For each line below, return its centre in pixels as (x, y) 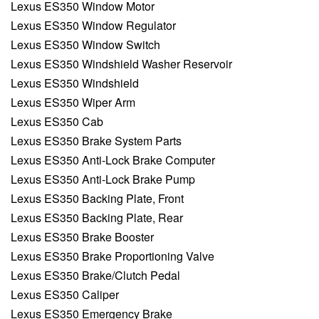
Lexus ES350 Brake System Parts (96, 141)
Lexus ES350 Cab (57, 122)
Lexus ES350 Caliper (65, 295)
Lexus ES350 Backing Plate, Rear (97, 218)
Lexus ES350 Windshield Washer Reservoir (121, 64)
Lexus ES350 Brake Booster (82, 237)
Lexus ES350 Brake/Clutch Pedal (95, 276)
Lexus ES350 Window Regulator (93, 26)
